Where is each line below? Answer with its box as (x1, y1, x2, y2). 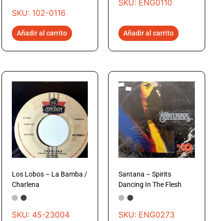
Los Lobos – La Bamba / (11, 170, 87, 178)
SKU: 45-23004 (11, 210, 70, 220)
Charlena (11, 180, 39, 188)
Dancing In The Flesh (118, 180, 182, 188)
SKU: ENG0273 (118, 210, 175, 220)
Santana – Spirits (118, 170, 172, 178)
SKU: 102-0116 (11, 8, 66, 18)
